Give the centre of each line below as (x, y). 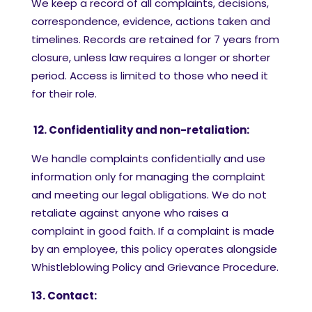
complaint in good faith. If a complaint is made (153, 231)
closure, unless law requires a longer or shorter (151, 57)
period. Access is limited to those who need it (150, 76)
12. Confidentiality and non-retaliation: (140, 130)
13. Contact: (64, 296)
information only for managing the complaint (148, 177)
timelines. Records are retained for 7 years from (155, 39)
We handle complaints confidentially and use (148, 158)
